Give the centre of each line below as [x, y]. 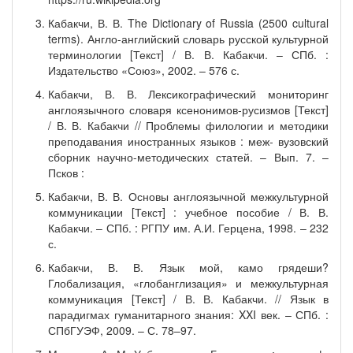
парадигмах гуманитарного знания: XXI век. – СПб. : [188, 314]
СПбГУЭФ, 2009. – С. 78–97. [122, 330]
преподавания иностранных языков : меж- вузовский [188, 141]
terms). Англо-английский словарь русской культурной [188, 39]
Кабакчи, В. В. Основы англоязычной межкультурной [188, 196]
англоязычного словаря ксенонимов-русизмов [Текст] [188, 110]
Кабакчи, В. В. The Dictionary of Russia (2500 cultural [188, 23]
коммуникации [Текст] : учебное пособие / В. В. [188, 212]
